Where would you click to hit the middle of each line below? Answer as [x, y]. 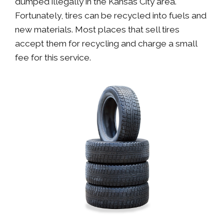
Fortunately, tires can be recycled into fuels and [111, 16]
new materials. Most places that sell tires [97, 30]
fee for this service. [53, 58]
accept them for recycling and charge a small [106, 44]
